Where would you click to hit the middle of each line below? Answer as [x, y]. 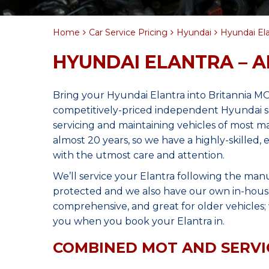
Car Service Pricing [128, 32]
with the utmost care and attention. [139, 155]
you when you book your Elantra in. [139, 221]
